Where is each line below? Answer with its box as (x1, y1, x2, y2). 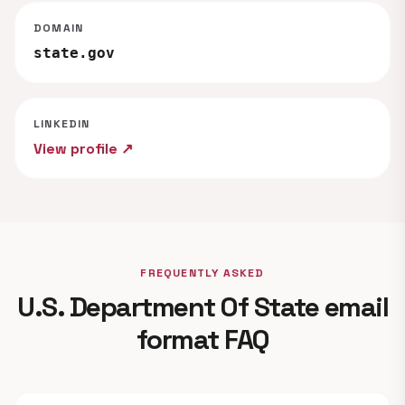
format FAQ (136, 322, 269, 357)
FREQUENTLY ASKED (140, 266, 265, 280)
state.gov (33, 44, 115, 61)
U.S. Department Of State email (17, 289, 388, 325)
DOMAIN (33, 21, 84, 35)
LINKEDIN (33, 117, 90, 131)
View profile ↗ (33, 139, 133, 158)
